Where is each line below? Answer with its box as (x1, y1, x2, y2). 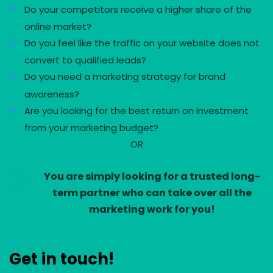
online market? (24, 20, 91, 34)
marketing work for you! (88, 202, 215, 216)
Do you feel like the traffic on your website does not (24, 37, 260, 50)
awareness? (24, 87, 79, 101)
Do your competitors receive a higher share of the (24, 2, 252, 16)
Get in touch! (9, 247, 114, 270)
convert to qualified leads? (24, 54, 146, 67)
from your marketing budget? (24, 121, 158, 135)
